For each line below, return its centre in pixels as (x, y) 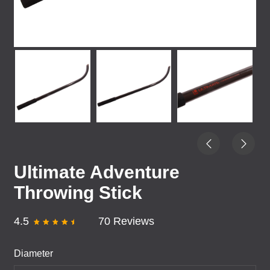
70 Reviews (126, 221)
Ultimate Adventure (97, 172)
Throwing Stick (78, 193)
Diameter (33, 253)
